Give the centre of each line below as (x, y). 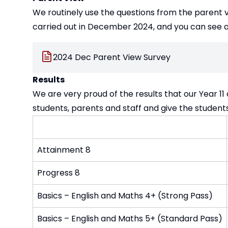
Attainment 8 (64, 150)
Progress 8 (59, 173)
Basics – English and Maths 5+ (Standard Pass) (130, 218)
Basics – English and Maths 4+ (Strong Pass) (125, 195)
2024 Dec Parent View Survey (112, 57)
